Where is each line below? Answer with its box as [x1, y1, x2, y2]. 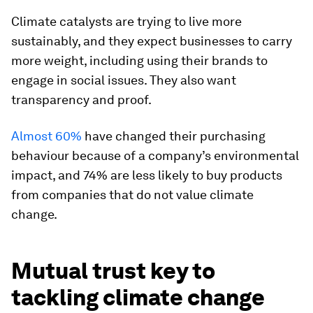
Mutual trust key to [11, 257, 215, 285]
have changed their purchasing [82, 129, 265, 144]
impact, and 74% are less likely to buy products [11, 168, 282, 183]
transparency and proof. [11, 92, 152, 108]
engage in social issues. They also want [11, 73, 236, 88]
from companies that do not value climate [11, 187, 254, 203]
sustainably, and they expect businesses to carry [11, 34, 292, 49]
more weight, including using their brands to [11, 53, 268, 68]
